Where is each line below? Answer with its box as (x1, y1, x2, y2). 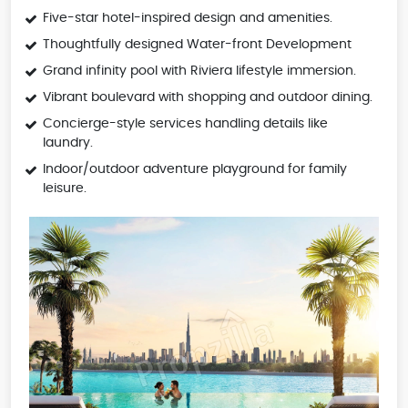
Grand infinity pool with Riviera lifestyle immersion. (43, 65, 356, 78)
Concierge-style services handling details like (43, 117, 328, 131)
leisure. (43, 182, 87, 196)
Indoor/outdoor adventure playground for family (43, 163, 347, 177)
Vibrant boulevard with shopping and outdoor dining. (43, 91, 372, 105)
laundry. (43, 137, 93, 150)
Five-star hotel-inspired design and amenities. (43, 12, 332, 25)
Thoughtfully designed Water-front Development (43, 38, 352, 52)
